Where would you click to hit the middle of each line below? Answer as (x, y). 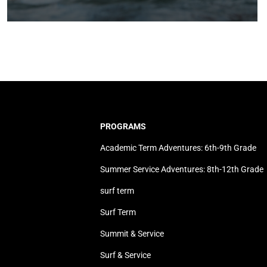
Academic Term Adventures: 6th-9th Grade (178, 148)
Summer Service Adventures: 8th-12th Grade (182, 169)
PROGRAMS (123, 126)
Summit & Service (132, 234)
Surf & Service (126, 255)
